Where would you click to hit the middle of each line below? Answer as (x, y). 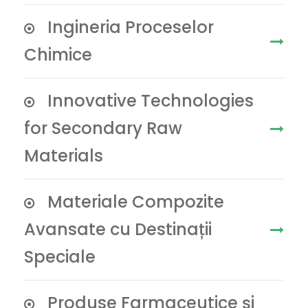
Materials (64, 156)
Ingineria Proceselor (131, 27)
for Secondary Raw (103, 128)
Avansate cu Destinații (118, 229)
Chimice (58, 55)
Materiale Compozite (136, 202)
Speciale (60, 257)
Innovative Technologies (151, 101)
